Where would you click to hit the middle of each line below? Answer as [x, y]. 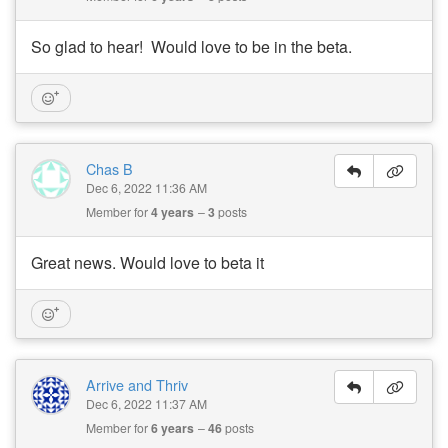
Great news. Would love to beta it [147, 262]
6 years [172, 427]
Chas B [109, 168]
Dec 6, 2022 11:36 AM [146, 187]
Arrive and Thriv [137, 384]
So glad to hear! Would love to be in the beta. [191, 46]
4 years [172, 211]
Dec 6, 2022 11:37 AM [146, 403]
